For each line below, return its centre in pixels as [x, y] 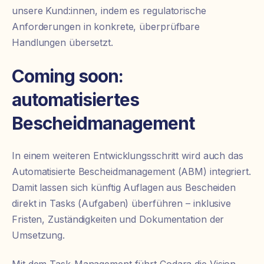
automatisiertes [75, 99]
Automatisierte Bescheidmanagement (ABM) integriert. [131, 172]
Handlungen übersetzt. [62, 43]
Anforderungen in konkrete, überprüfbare [106, 27]
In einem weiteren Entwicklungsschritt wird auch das [128, 156]
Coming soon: [67, 76]
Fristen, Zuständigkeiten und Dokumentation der [118, 220]
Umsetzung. [39, 235]
